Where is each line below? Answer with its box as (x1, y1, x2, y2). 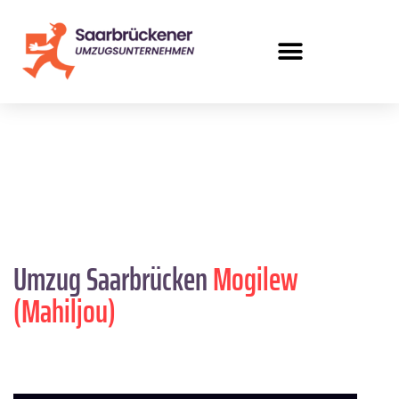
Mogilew (213, 254, 298, 305)
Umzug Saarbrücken (13, 254, 213, 305)
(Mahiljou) (13, 286, 116, 338)
